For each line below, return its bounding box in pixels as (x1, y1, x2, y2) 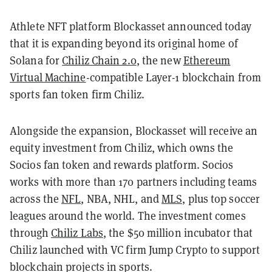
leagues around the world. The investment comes (10, 208, 246, 223)
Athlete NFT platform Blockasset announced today (10, 19, 251, 33)
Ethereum (183, 53, 231, 67)
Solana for (10, 53, 63, 67)
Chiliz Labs (50, 225, 103, 240)
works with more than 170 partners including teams (10, 174, 257, 189)
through (10, 225, 51, 240)
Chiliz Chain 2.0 (62, 53, 137, 67)
